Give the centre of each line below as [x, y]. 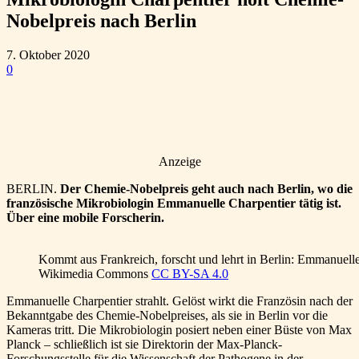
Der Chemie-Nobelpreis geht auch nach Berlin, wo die [206, 188]
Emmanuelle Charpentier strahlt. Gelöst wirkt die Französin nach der [179, 301]
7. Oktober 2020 [48, 54]
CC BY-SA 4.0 [190, 273]
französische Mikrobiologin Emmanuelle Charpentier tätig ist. [174, 203]
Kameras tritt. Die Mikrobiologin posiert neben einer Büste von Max [179, 329]
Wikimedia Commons [95, 273]
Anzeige [179, 161]
